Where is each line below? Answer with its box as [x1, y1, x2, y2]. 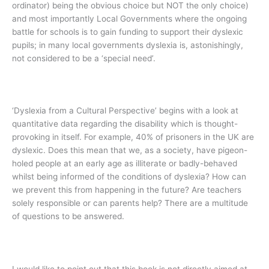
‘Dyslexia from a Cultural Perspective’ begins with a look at [12, 106, 238, 116]
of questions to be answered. [12, 211, 124, 222]
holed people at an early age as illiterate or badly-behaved [12, 159, 237, 169]
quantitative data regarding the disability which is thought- [12, 119, 238, 129]
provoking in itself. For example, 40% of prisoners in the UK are [12, 132, 254, 142]
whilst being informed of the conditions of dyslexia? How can [12, 172, 246, 182]
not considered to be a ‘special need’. [12, 53, 156, 63]
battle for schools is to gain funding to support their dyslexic [12, 26, 243, 37]
